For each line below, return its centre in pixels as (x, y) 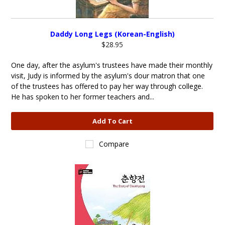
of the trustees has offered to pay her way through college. (107, 86)
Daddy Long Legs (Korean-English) (112, 34)
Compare (114, 144)
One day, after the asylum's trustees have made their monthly (112, 65)
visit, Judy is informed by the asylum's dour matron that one (108, 76)
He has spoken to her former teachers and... (83, 97)
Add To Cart (112, 121)
